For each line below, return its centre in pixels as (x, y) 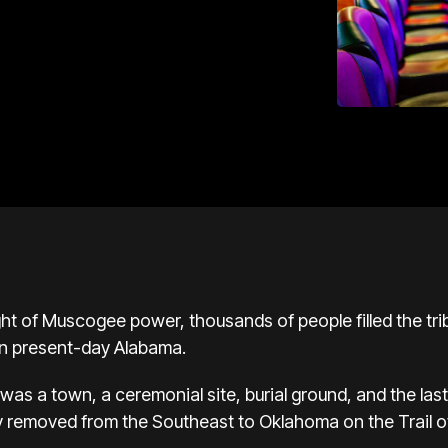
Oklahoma (299, 421)
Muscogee (84, 320)
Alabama (148, 347)
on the (368, 421)
